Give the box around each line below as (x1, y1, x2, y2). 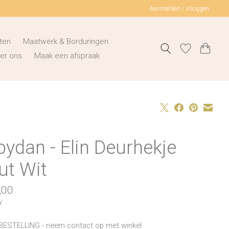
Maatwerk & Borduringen (23, 37, 109, 47)
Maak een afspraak (34, 51, 100, 61)
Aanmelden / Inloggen (149, 5, 210, 12)
